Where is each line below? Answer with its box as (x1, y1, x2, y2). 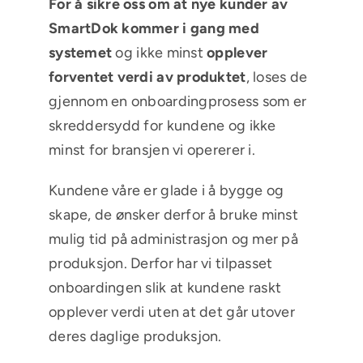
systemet (48, 44, 113, 62)
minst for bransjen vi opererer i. (48, 141, 255, 160)
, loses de (246, 68, 308, 87)
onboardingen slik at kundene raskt (48, 279, 282, 297)
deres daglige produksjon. (48, 327, 222, 346)
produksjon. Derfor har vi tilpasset (48, 254, 273, 273)
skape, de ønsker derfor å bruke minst (48, 206, 298, 224)
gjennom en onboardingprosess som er (48, 92, 307, 111)
